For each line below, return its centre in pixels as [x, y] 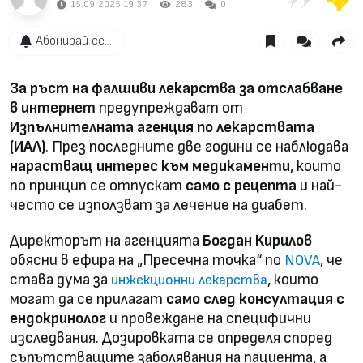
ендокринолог [58, 318]
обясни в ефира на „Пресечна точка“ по [147, 260]
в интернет [53, 108]
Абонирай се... [73, 41]
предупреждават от [169, 108]
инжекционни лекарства [189, 280]
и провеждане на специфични [209, 318]
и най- [319, 186]
